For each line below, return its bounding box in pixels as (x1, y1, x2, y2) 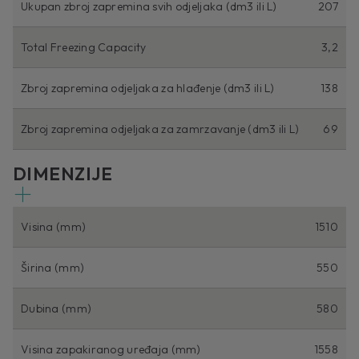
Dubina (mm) (21, 301, 92, 317)
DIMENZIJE (13, 163, 112, 186)
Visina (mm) (21, 220, 87, 235)
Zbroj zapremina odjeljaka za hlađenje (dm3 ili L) (21, 81, 275, 96)
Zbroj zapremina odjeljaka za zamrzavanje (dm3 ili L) (21, 122, 300, 137)
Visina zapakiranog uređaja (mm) (21, 342, 201, 357)
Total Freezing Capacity (21, 40, 147, 55)
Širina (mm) (21, 260, 85, 276)
